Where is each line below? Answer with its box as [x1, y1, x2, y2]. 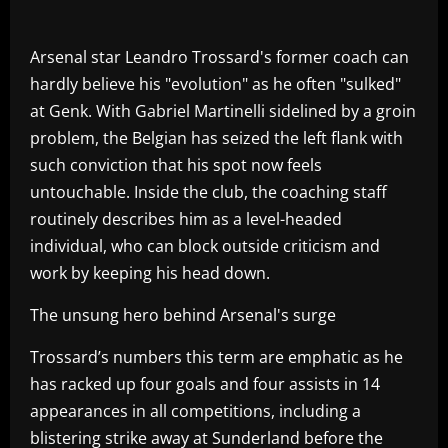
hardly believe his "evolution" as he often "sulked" [30, 72, 401, 95]
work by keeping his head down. [30, 261, 270, 284]
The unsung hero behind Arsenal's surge [30, 303, 336, 326]
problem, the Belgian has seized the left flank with [30, 126, 403, 149]
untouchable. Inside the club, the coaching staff [30, 180, 387, 203]
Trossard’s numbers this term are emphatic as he [30, 345, 403, 368]
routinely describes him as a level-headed [30, 207, 342, 230]
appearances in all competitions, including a [30, 399, 361, 422]
